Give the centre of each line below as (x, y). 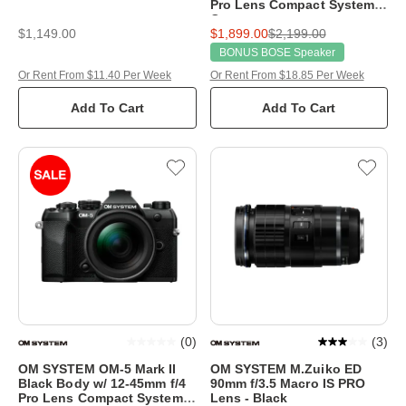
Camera (233, 19)
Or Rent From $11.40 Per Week (95, 76)
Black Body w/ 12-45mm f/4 (102, 383)
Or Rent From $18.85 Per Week (287, 76)
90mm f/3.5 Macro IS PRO (288, 383)
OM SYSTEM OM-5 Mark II (97, 368)
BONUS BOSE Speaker (277, 53)
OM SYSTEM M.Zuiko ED (285, 368)
